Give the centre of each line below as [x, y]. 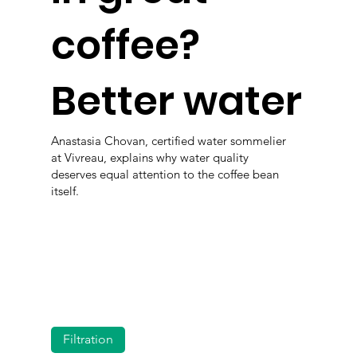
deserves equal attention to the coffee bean [165, 174]
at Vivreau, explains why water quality [150, 157]
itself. [65, 190]
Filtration [88, 339]
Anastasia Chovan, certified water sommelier [169, 140]
